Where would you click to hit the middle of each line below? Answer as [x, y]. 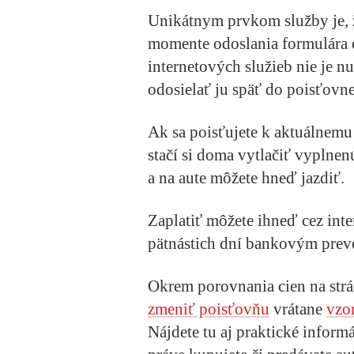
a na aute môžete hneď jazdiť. [246, 177]
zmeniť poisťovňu [209, 309]
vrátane [298, 309]
